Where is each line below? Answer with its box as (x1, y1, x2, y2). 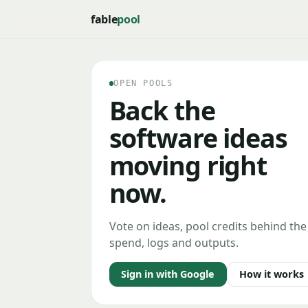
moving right (109, 147, 267, 183)
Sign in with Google (121, 267, 215, 281)
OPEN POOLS (113, 78, 173, 89)
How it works (239, 267, 304, 281)
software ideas (109, 120, 287, 155)
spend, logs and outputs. (109, 234, 239, 250)
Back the (109, 92, 215, 128)
